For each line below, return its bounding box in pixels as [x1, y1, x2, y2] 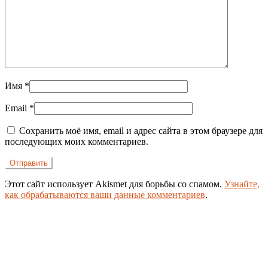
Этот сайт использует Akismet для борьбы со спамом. [5, 178, 224, 189]
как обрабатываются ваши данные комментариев [5, 189, 205, 200]
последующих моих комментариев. [5, 136, 148, 147]
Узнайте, [224, 178, 260, 189]
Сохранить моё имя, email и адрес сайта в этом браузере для [19, 125, 263, 136]
